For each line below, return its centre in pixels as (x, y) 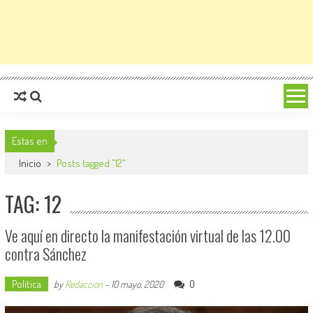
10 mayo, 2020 (137, 284)
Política (26, 284)
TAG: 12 (33, 204)
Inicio (31, 163)
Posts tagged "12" (91, 163)
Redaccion (83, 284)
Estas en (29, 141)
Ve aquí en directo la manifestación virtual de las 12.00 (147, 235)
